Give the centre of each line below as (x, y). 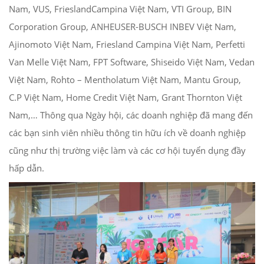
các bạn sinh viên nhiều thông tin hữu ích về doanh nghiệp (127, 133)
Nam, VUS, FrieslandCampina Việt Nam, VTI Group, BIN (120, 9)
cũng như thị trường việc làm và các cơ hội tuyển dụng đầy (127, 151)
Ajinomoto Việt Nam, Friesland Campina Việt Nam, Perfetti (127, 44)
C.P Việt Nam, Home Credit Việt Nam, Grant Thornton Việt (126, 98)
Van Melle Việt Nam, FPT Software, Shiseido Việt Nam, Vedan (132, 62)
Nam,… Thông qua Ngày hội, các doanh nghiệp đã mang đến (131, 115)
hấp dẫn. (27, 168)
